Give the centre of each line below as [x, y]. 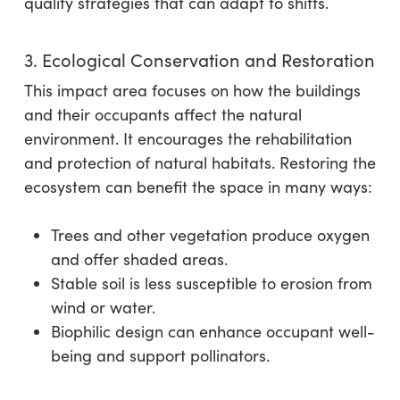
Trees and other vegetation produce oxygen [210, 235]
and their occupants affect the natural [162, 114]
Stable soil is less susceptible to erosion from [211, 283]
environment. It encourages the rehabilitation [187, 138]
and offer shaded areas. [139, 259]
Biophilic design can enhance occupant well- [212, 331]
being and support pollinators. [160, 355]
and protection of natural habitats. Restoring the [200, 162]
